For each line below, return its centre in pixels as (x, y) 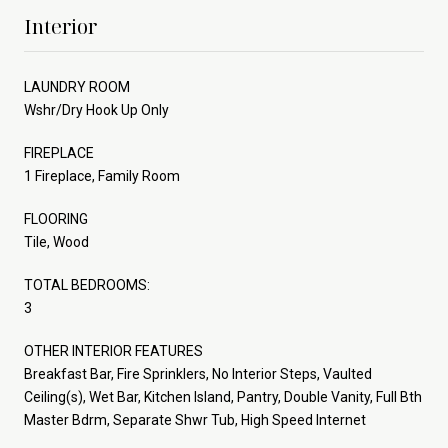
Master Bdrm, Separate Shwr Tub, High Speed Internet (195, 419)
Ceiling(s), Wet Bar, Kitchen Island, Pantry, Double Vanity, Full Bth (223, 396)
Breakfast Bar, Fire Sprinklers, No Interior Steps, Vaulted (198, 373)
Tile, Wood (56, 241)
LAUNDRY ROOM (77, 86)
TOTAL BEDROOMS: (87, 284)
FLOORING (56, 218)
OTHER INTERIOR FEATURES (113, 350)
